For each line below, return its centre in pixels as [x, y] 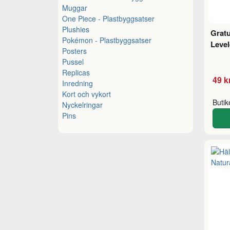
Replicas [76, 72]
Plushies [76, 29]
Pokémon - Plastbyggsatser [107, 40]
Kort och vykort [87, 94]
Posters [75, 51]
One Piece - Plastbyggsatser [109, 18]
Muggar [75, 7]
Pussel [73, 61]
